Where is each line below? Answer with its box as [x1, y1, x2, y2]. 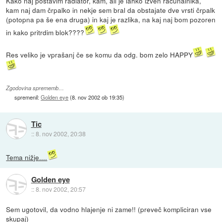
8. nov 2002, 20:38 [35, 129, 86, 138]
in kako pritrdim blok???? [6, 27, 85, 37]
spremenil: [14, 93, 41, 101]
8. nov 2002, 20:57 [35, 185, 86, 194]
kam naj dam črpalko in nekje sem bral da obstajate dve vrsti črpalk [6, 4, 216, 15]
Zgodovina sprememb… [6, 84, 64, 92]
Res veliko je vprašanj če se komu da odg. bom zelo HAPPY [6, 49, 193, 59]
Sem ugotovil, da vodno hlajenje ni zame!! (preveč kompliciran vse [6, 204, 212, 214]
